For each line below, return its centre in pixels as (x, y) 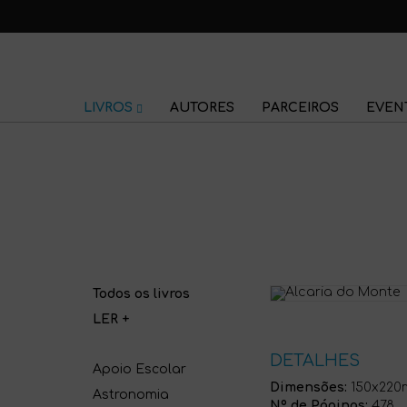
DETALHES (315, 361)
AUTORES (203, 108)
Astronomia (131, 395)
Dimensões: (308, 387)
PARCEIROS (301, 108)
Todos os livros (141, 294)
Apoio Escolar (139, 369)
